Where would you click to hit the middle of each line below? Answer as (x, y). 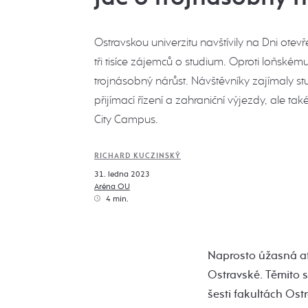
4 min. (116, 199)
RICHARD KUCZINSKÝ (137, 156)
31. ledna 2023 (122, 174)
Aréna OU (112, 186)
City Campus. (126, 119)
